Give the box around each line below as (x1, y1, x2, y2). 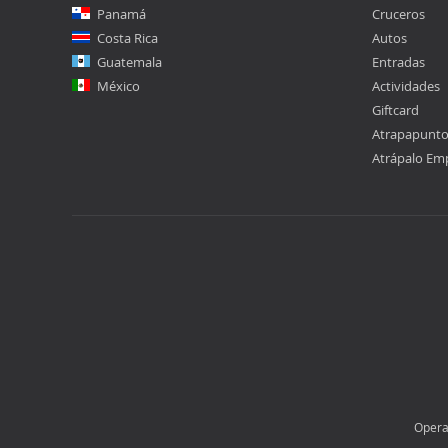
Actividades (372, 77, 440, 96)
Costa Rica (97, 29, 158, 48)
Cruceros (372, 5, 425, 24)
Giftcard (372, 101, 419, 120)
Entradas (372, 53, 425, 72)
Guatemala (97, 53, 162, 72)
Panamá (97, 5, 146, 24)
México (97, 77, 140, 96)
